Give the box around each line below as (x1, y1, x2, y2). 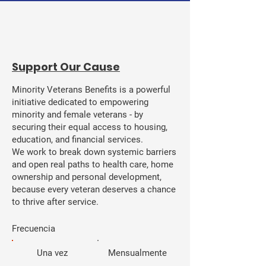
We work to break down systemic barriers (12, 146, 176, 157)
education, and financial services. (12, 134, 143, 145)
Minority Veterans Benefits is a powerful (12, 84, 170, 95)
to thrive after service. (12, 196, 99, 207)
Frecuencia (12, 223, 55, 234)
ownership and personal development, (12, 171, 161, 182)
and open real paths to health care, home (12, 159, 173, 170)
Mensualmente (108, 247, 167, 258)
